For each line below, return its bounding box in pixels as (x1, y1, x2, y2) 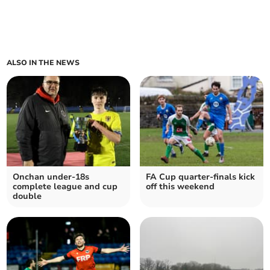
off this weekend (146, 181, 215, 193)
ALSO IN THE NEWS (7, 58, 80, 68)
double (13, 190, 42, 202)
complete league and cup (13, 181, 118, 193)
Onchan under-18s (13, 171, 90, 183)
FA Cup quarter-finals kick (146, 171, 255, 183)
